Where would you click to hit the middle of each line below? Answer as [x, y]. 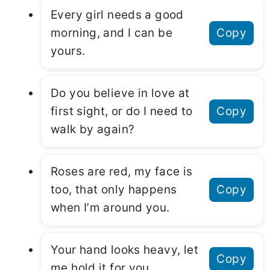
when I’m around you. [110, 208]
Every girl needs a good [117, 15]
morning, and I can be [111, 33]
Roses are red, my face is [122, 172]
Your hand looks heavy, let [124, 250]
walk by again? [93, 130]
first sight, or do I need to [122, 111]
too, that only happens [114, 190]
